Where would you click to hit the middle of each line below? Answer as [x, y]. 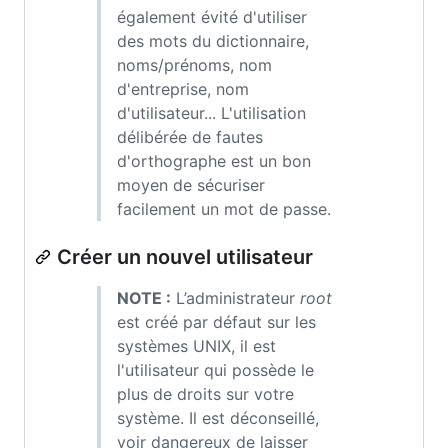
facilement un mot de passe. [224, 208]
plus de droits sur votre [205, 393]
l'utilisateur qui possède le [215, 369]
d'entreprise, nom [183, 88]
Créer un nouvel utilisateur [185, 256]
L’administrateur [235, 297]
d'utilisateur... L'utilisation [211, 112]
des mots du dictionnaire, [213, 40]
